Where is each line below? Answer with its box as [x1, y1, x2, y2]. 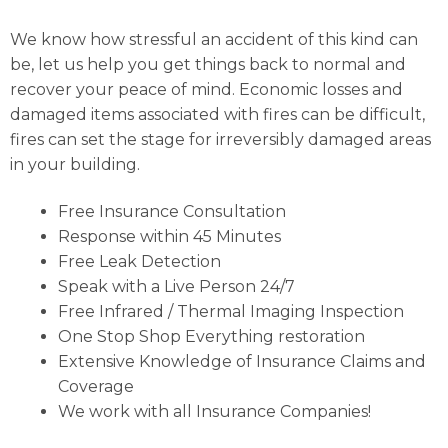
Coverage [58, 377, 134, 397]
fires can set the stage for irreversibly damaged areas [10, 129, 431, 149]
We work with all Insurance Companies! [58, 402, 371, 422]
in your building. [10, 154, 140, 174]
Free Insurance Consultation [58, 202, 286, 222]
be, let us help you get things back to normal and [10, 54, 406, 74]
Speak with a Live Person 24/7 [58, 277, 295, 297]
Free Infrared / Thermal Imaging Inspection [58, 302, 404, 322]
